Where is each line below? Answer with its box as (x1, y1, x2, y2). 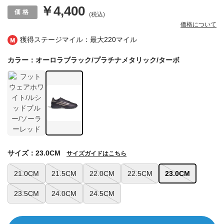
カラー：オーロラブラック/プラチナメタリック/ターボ (7, 56, 179, 64)
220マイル (104, 35, 137, 44)
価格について (180, 21, 216, 28)
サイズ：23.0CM (7, 149, 60, 157)
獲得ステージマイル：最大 (20, 35, 104, 44)
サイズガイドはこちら (66, 150, 126, 157)
